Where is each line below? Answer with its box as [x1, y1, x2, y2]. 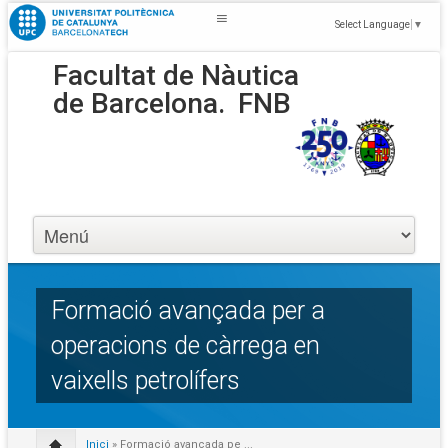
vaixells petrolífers [51, 366, 240, 396]
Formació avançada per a [51, 296, 325, 326]
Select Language [335, 18, 410, 30]
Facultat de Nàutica [53, 58, 299, 92]
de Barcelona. [53, 86, 225, 120]
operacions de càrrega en [51, 331, 320, 361]
